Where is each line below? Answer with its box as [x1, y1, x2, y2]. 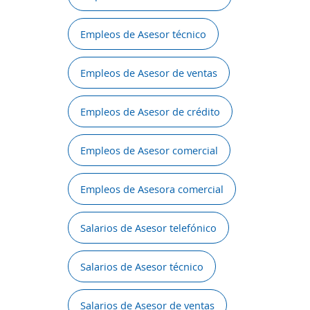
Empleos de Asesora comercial [80, 182, 224, 196]
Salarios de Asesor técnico [80, 259, 203, 273]
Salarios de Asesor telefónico [80, 221, 217, 235]
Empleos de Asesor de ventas [80, 66, 217, 80]
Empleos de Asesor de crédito [80, 104, 220, 118]
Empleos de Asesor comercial [80, 143, 218, 157]
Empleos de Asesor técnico [80, 27, 206, 41]
